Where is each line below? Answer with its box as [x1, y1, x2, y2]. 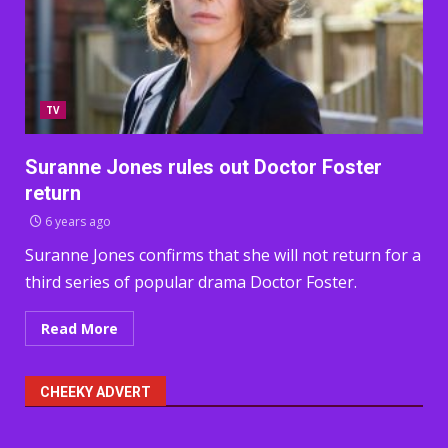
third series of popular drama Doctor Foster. [25, 271, 357, 293]
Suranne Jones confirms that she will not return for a [25, 244, 421, 266]
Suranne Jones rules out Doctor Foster [25, 155, 382, 179]
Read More [41, 319, 118, 338]
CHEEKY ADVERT [40, 384, 151, 400]
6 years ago [42, 213, 111, 230]
